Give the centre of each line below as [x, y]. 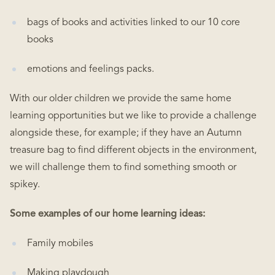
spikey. [25, 185]
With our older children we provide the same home [121, 99]
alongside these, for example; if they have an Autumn [126, 133]
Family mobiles [60, 244]
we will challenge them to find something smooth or [123, 168]
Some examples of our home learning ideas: [107, 214]
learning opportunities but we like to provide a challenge [133, 116]
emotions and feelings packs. [91, 69]
